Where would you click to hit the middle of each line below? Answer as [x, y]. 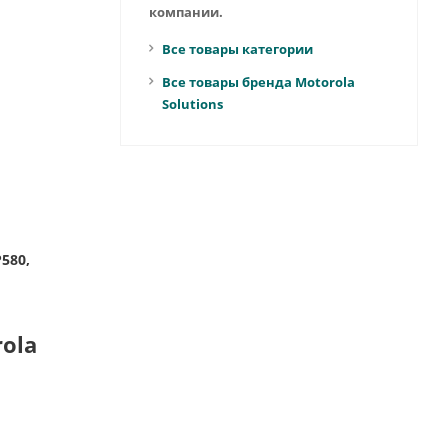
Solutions [192, 104]
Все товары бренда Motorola [258, 82]
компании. [185, 12]
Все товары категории [237, 49]
